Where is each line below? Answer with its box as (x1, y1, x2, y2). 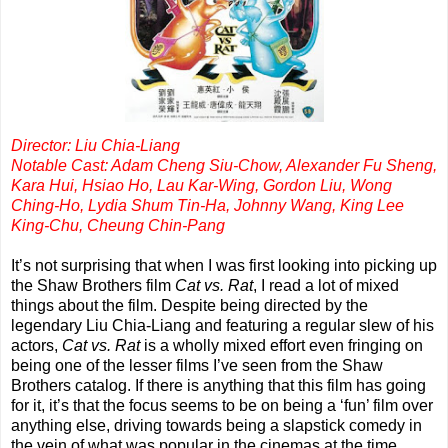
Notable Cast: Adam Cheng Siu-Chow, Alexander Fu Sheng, (11, 157, 437, 175)
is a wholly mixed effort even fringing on (140, 337, 423, 355)
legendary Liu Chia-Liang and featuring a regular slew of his (11, 317, 434, 335)
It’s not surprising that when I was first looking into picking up (11, 257, 437, 275)
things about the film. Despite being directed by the (11, 297, 368, 315)
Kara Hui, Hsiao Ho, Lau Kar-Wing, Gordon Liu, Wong (11, 177, 392, 195)
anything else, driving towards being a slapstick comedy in (11, 417, 422, 435)
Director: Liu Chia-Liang (11, 137, 180, 155)
